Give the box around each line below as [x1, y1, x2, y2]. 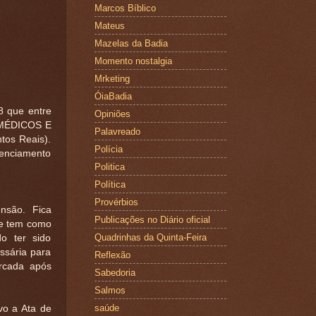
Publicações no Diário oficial [94, 214, 210, 225]
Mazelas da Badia [94, 37, 168, 49]
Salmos [94, 284, 126, 296]
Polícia [94, 143, 123, 154]
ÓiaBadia [94, 90, 132, 102]
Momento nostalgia [94, 55, 172, 66]
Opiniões [94, 108, 130, 119]
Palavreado [94, 126, 140, 137]
